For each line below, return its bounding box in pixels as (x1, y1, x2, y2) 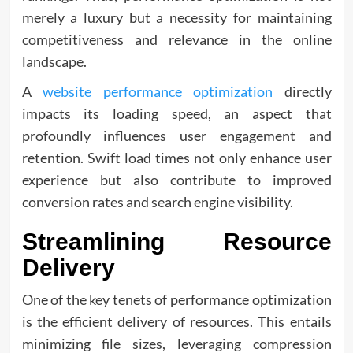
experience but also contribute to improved (21, 170, 332, 188)
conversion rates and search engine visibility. (21, 192, 293, 210)
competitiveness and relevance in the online (21, 30, 332, 48)
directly (273, 82, 332, 100)
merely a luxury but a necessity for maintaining (21, 8, 332, 26)
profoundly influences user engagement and (21, 126, 332, 144)
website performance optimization (43, 82, 273, 100)
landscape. (21, 52, 87, 70)
